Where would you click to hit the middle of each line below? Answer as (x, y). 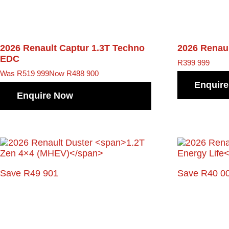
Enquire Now (45, 96)
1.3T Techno (118, 48)
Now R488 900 (74, 73)
